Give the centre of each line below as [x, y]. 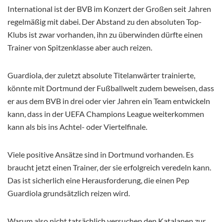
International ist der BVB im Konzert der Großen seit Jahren [109, 8]
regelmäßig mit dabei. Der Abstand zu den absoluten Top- [105, 21]
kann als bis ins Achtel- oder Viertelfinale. [77, 126]
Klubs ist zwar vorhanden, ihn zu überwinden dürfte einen [105, 34]
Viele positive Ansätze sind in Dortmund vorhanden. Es [101, 154]
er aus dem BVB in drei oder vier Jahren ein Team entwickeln [109, 101]
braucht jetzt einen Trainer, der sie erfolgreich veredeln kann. [109, 167]
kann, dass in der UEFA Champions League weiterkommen [106, 113]
